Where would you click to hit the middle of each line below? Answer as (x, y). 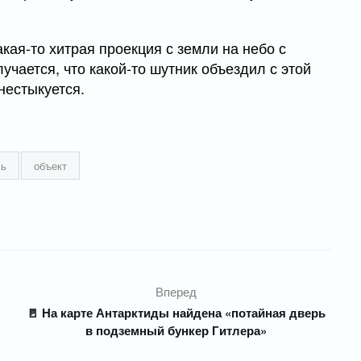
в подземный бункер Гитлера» (176, 331)
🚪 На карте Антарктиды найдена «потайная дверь (176, 313)
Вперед (176, 292)
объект (50, 166)
